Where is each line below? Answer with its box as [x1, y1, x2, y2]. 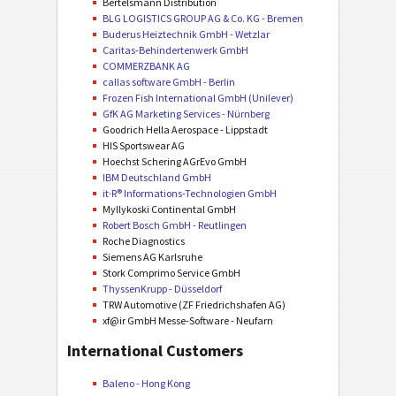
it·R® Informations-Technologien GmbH [103, 187, 277, 200]
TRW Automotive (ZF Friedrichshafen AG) [103, 298, 286, 311]
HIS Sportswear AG [103, 139, 185, 152]
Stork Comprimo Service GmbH [103, 266, 240, 279]
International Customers [67, 340, 243, 361]
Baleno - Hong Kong [103, 377, 190, 390]
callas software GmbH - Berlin [103, 75, 235, 88]
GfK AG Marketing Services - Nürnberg [103, 107, 270, 120]
